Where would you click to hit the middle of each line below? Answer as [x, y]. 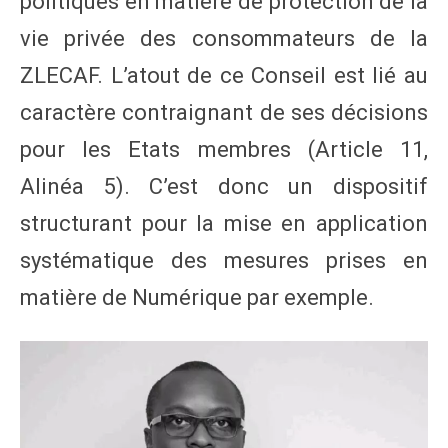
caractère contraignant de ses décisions [224, 112]
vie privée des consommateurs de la [224, 38]
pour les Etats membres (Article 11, [224, 149]
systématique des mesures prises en [224, 260]
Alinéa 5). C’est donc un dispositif [224, 186]
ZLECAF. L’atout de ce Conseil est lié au [224, 75]
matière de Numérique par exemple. [197, 297]
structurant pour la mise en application [224, 223]
